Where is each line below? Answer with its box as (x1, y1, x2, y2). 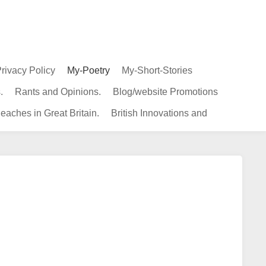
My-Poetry (67, 65, 110, 75)
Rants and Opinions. (15, 87, 101, 97)
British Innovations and (111, 108, 207, 118)
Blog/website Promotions (113, 87, 218, 97)
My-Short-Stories (122, 65, 192, 75)
